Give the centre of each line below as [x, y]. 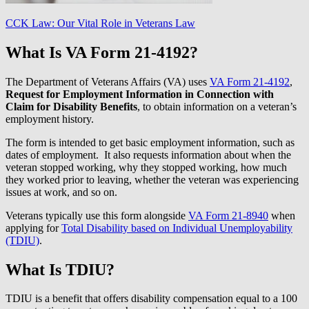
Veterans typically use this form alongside [97, 215]
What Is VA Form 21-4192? [102, 52]
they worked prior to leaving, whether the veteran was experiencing [152, 179]
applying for [33, 228]
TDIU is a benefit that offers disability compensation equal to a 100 [151, 299]
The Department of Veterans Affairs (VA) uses [108, 81]
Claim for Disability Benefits [71, 106]
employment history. [50, 119]
